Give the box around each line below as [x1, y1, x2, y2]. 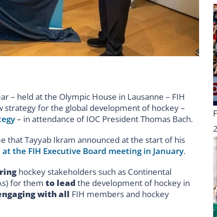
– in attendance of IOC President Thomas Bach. [15, 113, 193, 124]
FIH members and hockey [70, 188, 169, 200]
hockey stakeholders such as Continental [18, 166, 171, 177]
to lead [46, 177, 76, 188]
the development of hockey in [76, 177, 190, 188]
